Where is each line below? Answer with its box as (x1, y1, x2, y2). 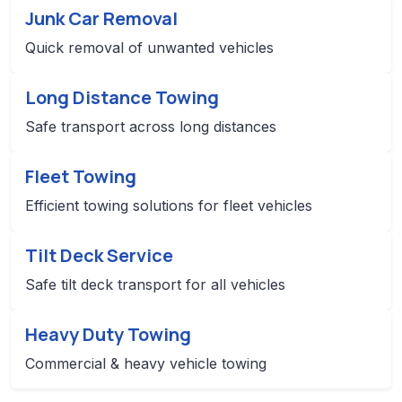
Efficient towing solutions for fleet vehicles (25, 196, 312, 214)
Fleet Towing (25, 163, 136, 188)
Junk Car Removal (25, 5, 178, 31)
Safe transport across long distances (25, 117, 276, 135)
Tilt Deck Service (25, 242, 173, 267)
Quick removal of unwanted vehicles (25, 38, 274, 57)
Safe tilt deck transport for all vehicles (25, 275, 285, 293)
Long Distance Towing (25, 84, 219, 109)
